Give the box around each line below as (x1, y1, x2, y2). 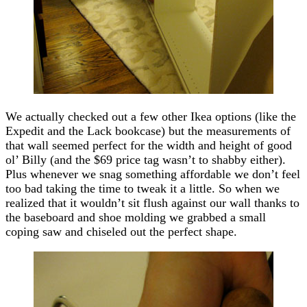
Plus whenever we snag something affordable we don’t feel (5, 167, 300, 181)
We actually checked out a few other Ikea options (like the (5, 109, 296, 123)
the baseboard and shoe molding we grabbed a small (5, 210, 266, 224)
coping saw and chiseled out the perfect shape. (5, 224, 237, 238)
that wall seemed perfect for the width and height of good (5, 138, 292, 152)
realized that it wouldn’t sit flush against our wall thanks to (5, 195, 299, 210)
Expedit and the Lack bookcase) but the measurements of (5, 123, 291, 138)
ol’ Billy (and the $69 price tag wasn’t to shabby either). (5, 152, 286, 167)
